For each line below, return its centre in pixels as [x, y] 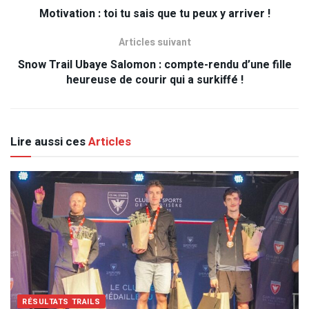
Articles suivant [154, 43]
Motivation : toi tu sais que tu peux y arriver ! [154, 14]
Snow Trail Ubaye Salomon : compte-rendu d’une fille [154, 65]
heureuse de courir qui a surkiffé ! [154, 80]
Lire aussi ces [48, 142]
